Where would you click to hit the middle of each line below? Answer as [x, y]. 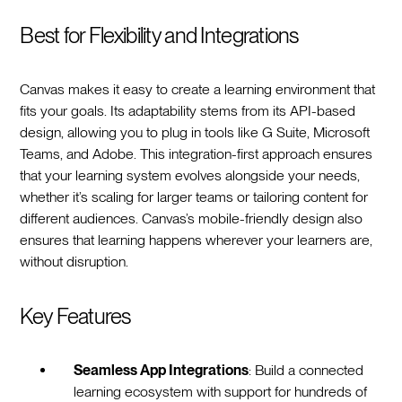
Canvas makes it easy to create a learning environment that [198, 89]
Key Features [75, 316]
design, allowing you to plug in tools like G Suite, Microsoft [195, 132]
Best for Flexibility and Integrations [159, 35]
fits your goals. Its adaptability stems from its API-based [188, 110]
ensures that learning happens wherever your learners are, [197, 240]
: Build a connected [306, 370]
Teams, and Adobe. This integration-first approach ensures [197, 153]
